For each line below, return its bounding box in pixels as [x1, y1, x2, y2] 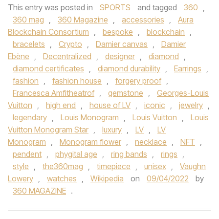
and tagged [135, 2, 179, 12]
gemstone [108, 88, 143, 98]
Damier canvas [96, 39, 148, 49]
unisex [144, 161, 166, 171]
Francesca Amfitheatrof [13, 88, 94, 98]
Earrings [174, 64, 201, 73]
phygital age [55, 149, 97, 159]
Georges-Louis [157, 88, 209, 98]
